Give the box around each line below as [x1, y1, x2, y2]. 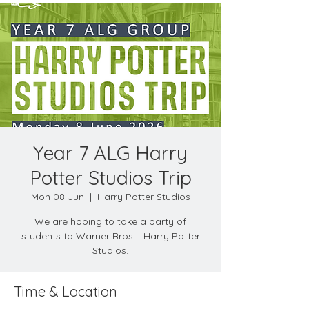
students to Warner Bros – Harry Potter [21, 230, 200, 242]
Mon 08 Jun [30, 190, 84, 203]
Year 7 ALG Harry [33, 141, 188, 165]
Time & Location [14, 283, 117, 300]
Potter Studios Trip [29, 166, 192, 190]
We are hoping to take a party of [34, 215, 186, 228]
